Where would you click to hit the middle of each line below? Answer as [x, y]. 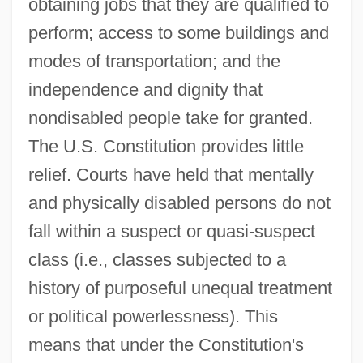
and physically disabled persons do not [179, 203]
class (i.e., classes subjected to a [157, 259]
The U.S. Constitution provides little [166, 146]
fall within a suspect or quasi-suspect [171, 231]
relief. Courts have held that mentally [171, 174]
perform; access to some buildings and [178, 32]
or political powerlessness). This [153, 316]
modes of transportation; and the [154, 61]
